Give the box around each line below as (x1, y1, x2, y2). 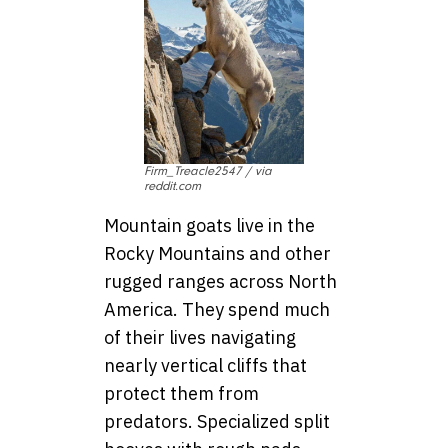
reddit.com (144, 179, 201, 193)
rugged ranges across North (104, 270, 337, 293)
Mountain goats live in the (104, 214, 315, 237)
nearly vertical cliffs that (104, 354, 307, 377)
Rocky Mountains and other (104, 242, 331, 265)
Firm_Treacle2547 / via (144, 164, 272, 178)
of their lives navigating (104, 326, 296, 349)
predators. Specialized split (104, 410, 330, 433)
